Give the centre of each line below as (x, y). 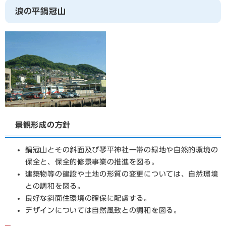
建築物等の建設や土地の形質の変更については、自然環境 (122, 174)
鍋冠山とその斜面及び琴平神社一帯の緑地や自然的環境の (122, 150)
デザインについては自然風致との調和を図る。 (103, 210)
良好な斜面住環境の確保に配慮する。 (88, 198)
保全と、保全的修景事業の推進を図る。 (92, 162)
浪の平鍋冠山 (41, 11)
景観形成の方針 (43, 125)
